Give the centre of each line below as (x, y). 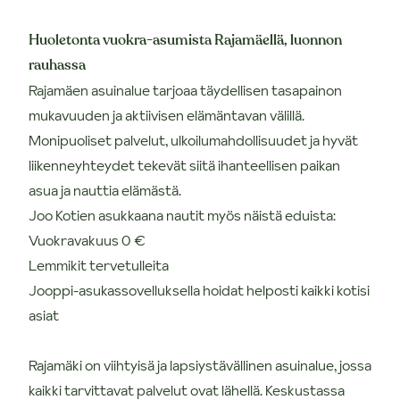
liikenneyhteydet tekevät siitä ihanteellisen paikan (184, 165)
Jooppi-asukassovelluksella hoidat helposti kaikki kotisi (199, 290)
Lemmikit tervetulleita (99, 265)
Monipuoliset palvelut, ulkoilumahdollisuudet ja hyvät (193, 140)
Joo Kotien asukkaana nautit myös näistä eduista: (182, 215)
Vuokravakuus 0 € (87, 240)
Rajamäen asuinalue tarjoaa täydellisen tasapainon (185, 90)
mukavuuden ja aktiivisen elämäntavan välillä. (167, 115)
